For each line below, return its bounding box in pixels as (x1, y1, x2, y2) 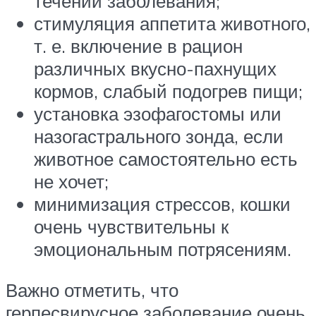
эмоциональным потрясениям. (34, 237, 291, 260)
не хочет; (34, 169, 109, 193)
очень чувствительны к (34, 214, 229, 238)
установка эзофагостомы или (34, 102, 281, 125)
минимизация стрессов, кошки (34, 192, 291, 215)
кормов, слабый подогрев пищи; (34, 79, 303, 102)
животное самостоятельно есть (34, 147, 298, 170)
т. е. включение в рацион (34, 34, 243, 57)
